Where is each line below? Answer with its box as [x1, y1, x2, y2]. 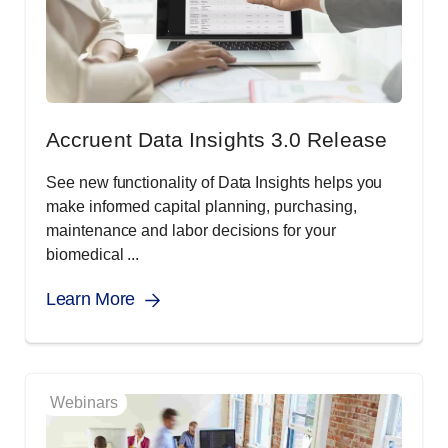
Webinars [50, 394, 118, 411]
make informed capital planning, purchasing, [46, 198, 357, 215]
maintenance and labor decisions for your [46, 222, 336, 239]
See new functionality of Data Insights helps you [46, 174, 383, 191]
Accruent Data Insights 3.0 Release [46, 128, 387, 151]
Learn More [46, 289, 135, 309]
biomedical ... [46, 246, 140, 263]
